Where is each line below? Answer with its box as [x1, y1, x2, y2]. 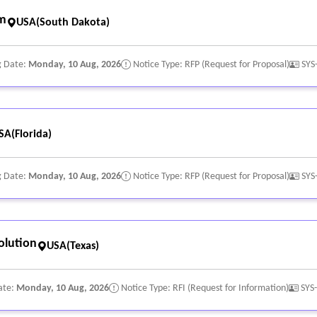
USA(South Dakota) [16, 16, 110, 28]
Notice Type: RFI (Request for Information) [119, 282, 289, 294]
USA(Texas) [47, 240, 99, 252]
